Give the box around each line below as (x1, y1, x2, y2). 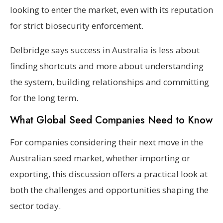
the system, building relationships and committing (10, 76, 209, 88)
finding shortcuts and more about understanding (10, 60, 204, 72)
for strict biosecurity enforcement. (10, 19, 143, 31)
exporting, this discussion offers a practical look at (10, 168, 208, 180)
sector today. (10, 200, 61, 212)
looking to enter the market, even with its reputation (10, 3, 213, 15)
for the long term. (10, 92, 78, 104)
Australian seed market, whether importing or (10, 152, 190, 164)
